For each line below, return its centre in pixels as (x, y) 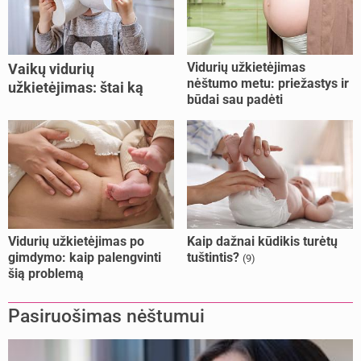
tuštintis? (213, 258)
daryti (27, 106)
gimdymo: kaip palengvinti (85, 258)
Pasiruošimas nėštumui (106, 317)
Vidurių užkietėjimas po (76, 242)
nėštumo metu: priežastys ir (268, 84)
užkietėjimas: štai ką (76, 88)
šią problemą (46, 274)
